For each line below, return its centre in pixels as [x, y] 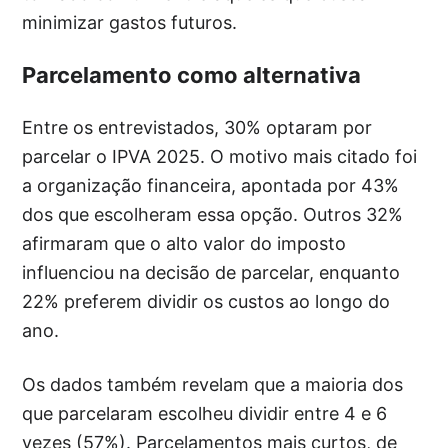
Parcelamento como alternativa [192, 75]
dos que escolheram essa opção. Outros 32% [213, 215]
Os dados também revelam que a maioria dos [213, 385]
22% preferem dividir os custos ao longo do [206, 302]
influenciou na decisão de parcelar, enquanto [211, 273]
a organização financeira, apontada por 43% [211, 186]
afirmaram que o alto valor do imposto [184, 244]
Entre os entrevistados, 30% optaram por [197, 128]
